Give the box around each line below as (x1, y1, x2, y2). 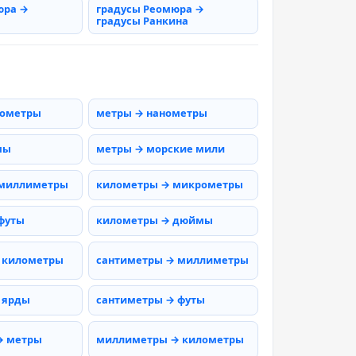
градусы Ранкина (96, 13, 188, 28)
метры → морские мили (96, 141, 225, 157)
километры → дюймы (96, 213, 213, 228)
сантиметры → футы (96, 292, 205, 308)
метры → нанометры (96, 106, 207, 121)
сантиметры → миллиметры (96, 253, 249, 268)
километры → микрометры (96, 177, 243, 192)
